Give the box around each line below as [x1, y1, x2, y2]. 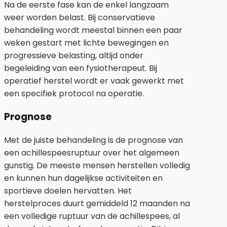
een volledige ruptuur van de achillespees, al [4, 210, 180, 222]
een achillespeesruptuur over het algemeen [4, 146, 179, 159]
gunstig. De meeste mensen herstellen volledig [4, 159, 190, 171]
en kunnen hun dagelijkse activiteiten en [4, 172, 163, 184]
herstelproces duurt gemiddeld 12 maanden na [4, 197, 190, 209]
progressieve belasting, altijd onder [4, 50, 143, 62]
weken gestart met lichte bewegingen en [4, 37, 169, 49]
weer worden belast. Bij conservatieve [4, 12, 155, 24]
